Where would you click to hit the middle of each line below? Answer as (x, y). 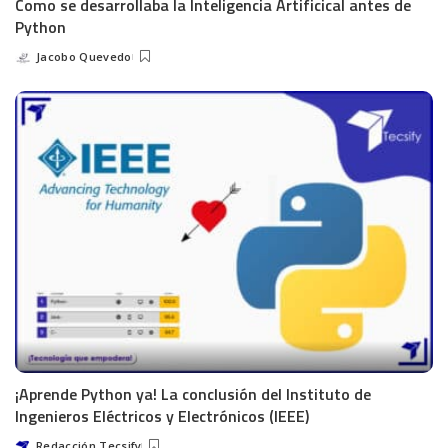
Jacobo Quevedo (84, 56)
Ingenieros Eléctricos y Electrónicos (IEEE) (162, 416)
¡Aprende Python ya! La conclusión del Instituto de (193, 394)
